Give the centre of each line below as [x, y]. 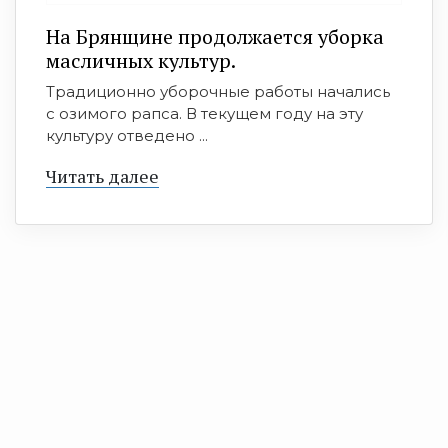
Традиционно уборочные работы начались [218, 91]
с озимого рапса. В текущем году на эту [204, 113]
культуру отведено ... [127, 135]
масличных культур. [141, 60]
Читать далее [102, 176]
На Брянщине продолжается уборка [215, 36]
